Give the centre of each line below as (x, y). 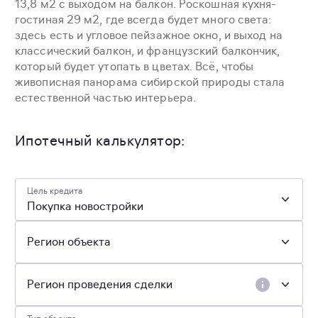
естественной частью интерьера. (106, 98)
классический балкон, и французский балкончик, (148, 51)
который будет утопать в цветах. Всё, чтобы (135, 66)
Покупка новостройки (85, 206)
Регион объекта (69, 242)
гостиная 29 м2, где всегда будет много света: (143, 20)
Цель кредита (55, 190)
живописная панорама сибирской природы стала (150, 82)
